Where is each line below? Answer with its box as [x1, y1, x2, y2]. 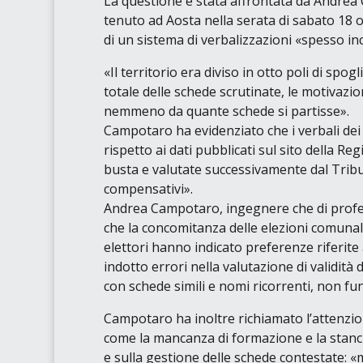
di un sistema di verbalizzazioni [103, 31, 295, 49]
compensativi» [103, 180, 190, 199]
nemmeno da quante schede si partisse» [103, 102, 347, 121]
